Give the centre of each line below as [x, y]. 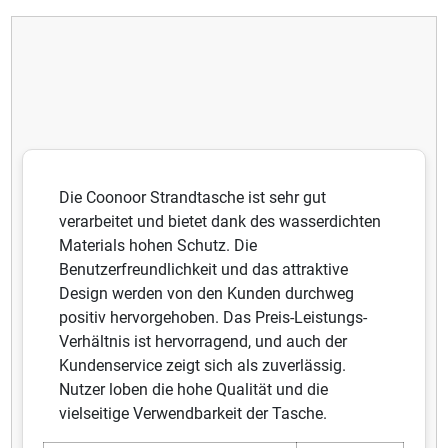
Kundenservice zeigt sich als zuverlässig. [203, 365]
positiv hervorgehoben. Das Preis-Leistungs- [213, 317]
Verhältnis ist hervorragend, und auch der [203, 341]
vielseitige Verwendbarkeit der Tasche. [193, 413]
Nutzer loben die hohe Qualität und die [194, 389]
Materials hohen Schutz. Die [158, 245]
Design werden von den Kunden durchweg [207, 293]
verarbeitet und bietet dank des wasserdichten [220, 221]
